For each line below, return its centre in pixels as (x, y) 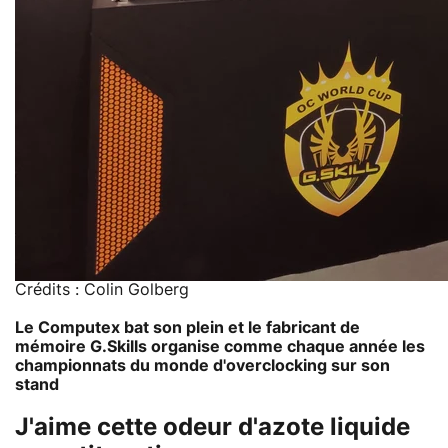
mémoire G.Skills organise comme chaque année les (220, 346)
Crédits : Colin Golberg (102, 289)
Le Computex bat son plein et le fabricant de (187, 327)
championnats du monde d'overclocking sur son (202, 365)
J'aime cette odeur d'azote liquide (212, 427)
